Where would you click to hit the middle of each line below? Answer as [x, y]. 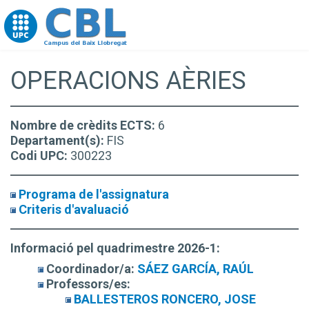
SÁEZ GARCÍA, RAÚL [196, 269]
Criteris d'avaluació [74, 209]
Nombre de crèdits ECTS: [84, 125]
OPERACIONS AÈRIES [128, 81]
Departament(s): [59, 140]
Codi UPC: [40, 156]
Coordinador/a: [90, 269]
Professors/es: [88, 284]
